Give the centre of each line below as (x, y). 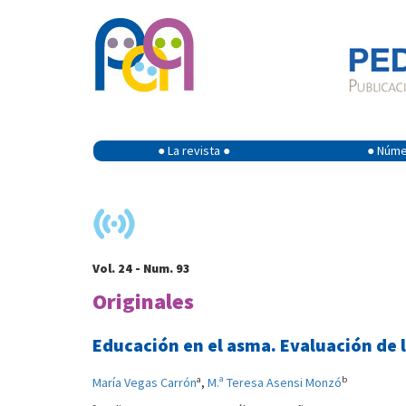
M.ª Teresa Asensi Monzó (275, 382)
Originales (143, 301)
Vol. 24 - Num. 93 (141, 268)
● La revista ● (194, 150)
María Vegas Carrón (145, 382)
